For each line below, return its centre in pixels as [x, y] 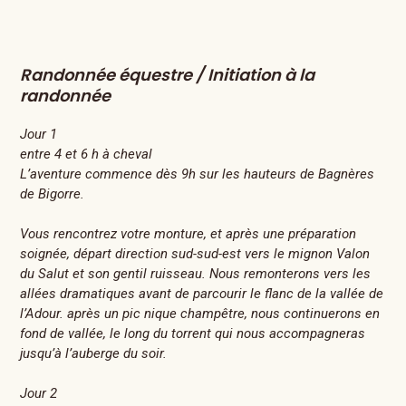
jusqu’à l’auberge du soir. [94, 353]
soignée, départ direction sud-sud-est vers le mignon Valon [195, 254]
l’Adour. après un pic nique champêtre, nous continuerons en [200, 314]
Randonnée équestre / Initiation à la [168, 75]
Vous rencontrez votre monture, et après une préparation [188, 234]
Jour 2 [39, 393]
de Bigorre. [53, 194]
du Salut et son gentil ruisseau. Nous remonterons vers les [196, 274]
